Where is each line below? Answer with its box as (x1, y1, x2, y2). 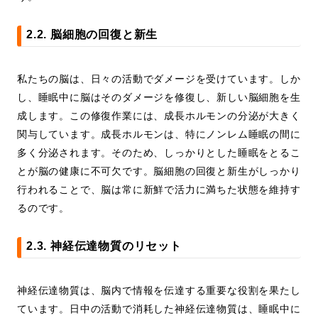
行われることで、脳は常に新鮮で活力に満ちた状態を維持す (17, 184, 301, 196)
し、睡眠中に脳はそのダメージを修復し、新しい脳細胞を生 (17, 92, 301, 104)
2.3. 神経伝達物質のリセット (26, 240, 182, 253)
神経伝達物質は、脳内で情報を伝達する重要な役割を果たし (17, 285, 301, 297)
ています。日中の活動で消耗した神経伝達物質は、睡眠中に (17, 303, 301, 315)
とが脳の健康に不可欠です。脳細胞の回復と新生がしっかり (17, 165, 301, 177)
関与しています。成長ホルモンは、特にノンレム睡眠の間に (17, 128, 301, 141)
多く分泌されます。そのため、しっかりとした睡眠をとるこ (17, 147, 301, 159)
